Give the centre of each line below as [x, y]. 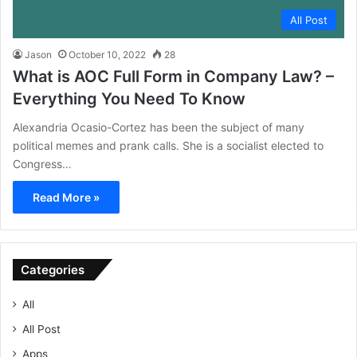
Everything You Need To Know [129, 99]
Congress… [42, 164]
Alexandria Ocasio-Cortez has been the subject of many [159, 127]
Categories [53, 270]
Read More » [66, 198]
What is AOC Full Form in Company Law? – [173, 77]
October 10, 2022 [107, 55]
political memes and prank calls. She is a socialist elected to [168, 146]
